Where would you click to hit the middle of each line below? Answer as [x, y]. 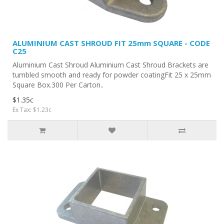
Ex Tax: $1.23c [32, 110]
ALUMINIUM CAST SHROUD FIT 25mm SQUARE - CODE [111, 43]
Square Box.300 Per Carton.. [58, 85]
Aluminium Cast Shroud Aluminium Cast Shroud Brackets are [110, 65]
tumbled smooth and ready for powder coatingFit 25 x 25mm [112, 75]
